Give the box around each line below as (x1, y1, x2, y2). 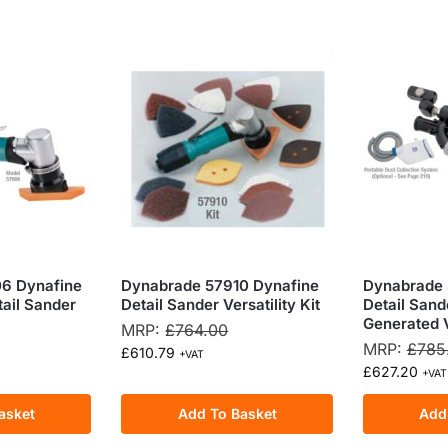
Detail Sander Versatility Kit (121, 295, 321, 315)
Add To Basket (177, 405, 277, 423)
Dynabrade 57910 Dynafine (121, 276, 320, 296)
